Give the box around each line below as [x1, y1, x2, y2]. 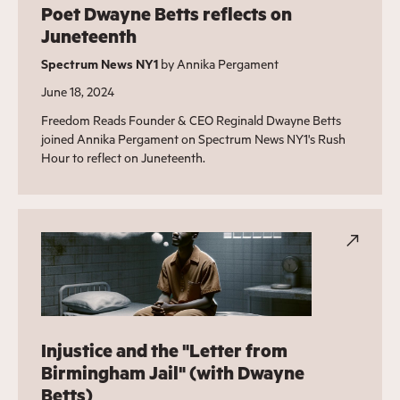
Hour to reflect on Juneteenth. [40, 148, 205, 166]
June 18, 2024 [40, 82, 114, 100]
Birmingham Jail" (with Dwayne [40, 360, 304, 385]
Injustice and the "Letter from [40, 337, 287, 362]
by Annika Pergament [157, 54, 279, 72]
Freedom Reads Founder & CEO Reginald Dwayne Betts [40, 111, 341, 129]
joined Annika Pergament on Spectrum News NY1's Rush [40, 129, 346, 147]
